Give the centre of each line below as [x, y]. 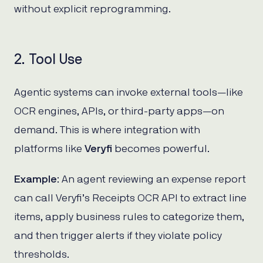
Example [36, 179]
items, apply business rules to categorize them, [129, 217]
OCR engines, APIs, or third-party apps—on [119, 111]
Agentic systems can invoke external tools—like [129, 92]
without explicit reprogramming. [92, 9]
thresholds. [42, 254]
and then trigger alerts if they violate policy [118, 236]
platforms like [49, 149]
